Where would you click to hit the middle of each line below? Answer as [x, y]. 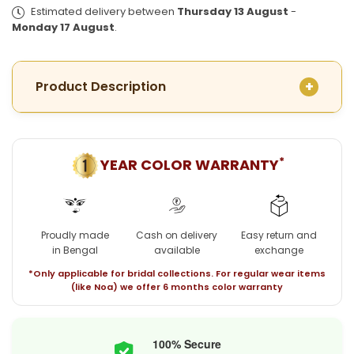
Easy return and [279, 235]
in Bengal [75, 250]
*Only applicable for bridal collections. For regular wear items [177, 274]
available [177, 250]
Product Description [100, 87]
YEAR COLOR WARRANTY [189, 165]
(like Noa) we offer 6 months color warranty [177, 287]
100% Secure [186, 344]
